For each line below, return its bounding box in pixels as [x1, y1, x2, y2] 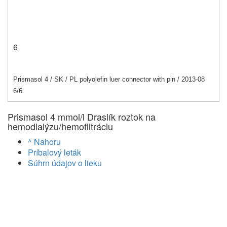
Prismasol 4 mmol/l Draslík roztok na [8, 110, 156, 124]
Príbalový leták [28, 146, 81, 159]
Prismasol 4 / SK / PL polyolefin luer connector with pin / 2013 [13, 75, 196, 84]
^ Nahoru [28, 136, 61, 148]
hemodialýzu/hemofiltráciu [8, 120, 113, 133]
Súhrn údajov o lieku [28, 157, 102, 169]
